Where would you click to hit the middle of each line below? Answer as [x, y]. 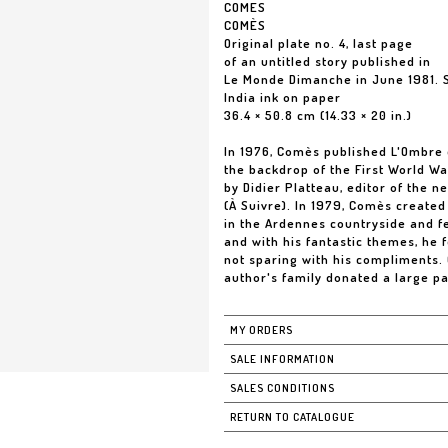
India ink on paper [282, 97]
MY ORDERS [261, 330]
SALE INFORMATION [282, 359]
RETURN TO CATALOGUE [292, 417]
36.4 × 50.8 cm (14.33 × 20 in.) [318, 115]
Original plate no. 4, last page [318, 43]
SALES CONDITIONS [282, 388]
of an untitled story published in [327, 61]
